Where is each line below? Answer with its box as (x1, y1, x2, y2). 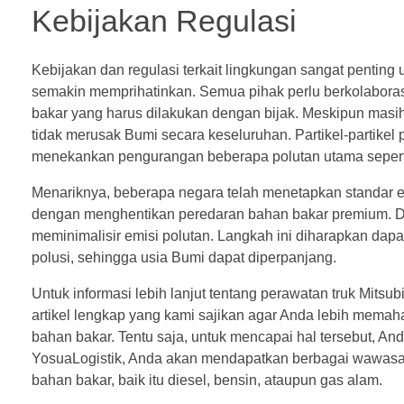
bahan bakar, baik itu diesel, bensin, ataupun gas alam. (32, 372, 382, 388)
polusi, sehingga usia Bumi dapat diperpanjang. (32, 249, 336, 265)
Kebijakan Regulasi (32, 5, 297, 39)
